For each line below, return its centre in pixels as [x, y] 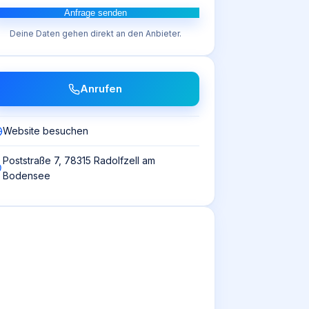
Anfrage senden [95, 13]
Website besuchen [46, 131]
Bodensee [27, 176]
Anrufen [101, 89]
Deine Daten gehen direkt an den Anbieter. [95, 33]
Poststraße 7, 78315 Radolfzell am [79, 160]
